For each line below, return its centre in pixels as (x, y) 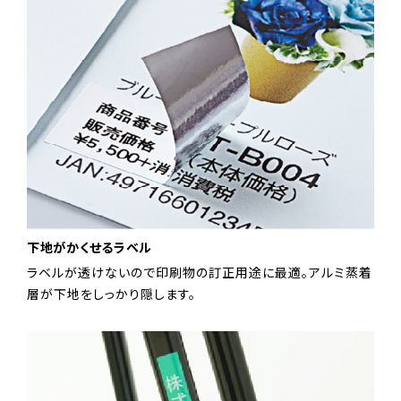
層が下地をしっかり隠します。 (111, 294)
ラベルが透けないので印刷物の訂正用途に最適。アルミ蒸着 (200, 273)
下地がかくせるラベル (90, 247)
